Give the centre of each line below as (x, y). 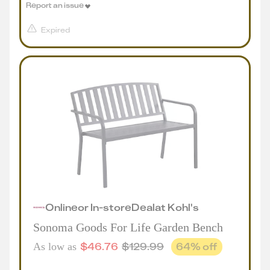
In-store (111, 207)
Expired (55, 30)
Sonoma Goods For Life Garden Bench (128, 227)
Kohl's (183, 207)
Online (61, 207)
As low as (55, 246)
